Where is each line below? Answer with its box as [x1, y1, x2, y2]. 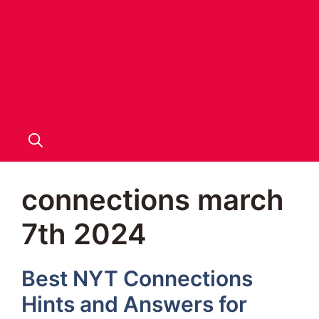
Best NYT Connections [21, 266, 253, 291]
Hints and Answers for [21, 291, 247, 317]
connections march [21, 182, 284, 217]
